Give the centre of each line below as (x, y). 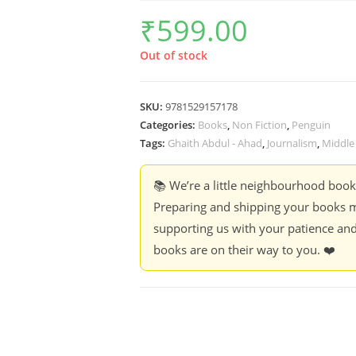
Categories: (169, 125)
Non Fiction (259, 125)
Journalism (292, 143)
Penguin (311, 125)
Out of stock (174, 55)
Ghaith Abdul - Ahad (215, 143)
